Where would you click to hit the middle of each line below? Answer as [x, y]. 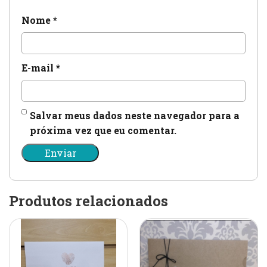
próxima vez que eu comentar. [103, 131]
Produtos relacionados [89, 201]
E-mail [39, 68]
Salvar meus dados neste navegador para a [135, 116]
